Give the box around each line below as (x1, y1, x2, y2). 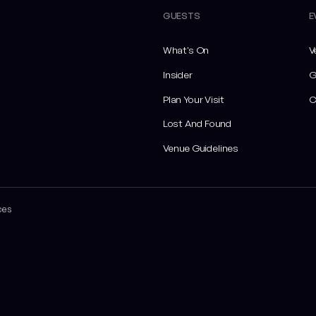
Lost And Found (163, 117, 232, 130)
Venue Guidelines (163, 142, 239, 154)
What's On (163, 44, 209, 56)
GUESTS (163, 11, 200, 22)
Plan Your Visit (163, 93, 225, 105)
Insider (163, 68, 193, 80)
